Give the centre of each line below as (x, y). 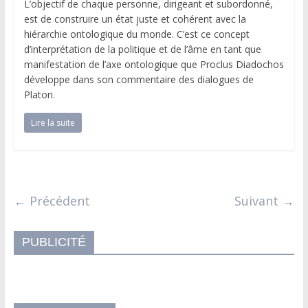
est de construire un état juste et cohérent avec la (135, 19)
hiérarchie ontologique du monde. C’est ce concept (136, 34)
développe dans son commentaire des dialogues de (139, 79)
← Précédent (52, 200)
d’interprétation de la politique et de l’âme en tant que (142, 49)
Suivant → (265, 200)
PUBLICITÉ (54, 242)
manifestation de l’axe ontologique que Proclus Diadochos (154, 64)
